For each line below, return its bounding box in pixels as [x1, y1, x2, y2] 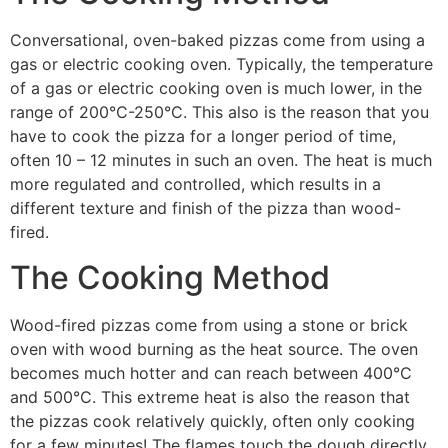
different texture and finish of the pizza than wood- [10, 198, 401, 219]
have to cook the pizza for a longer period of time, [10, 126, 396, 147]
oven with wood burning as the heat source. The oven [10, 338, 418, 359]
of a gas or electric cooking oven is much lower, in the [10, 78, 422, 99]
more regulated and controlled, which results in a [10, 174, 381, 195]
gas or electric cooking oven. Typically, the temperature [10, 54, 433, 75]
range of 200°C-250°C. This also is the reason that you [10, 102, 429, 123]
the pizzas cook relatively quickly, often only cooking [10, 410, 415, 431]
